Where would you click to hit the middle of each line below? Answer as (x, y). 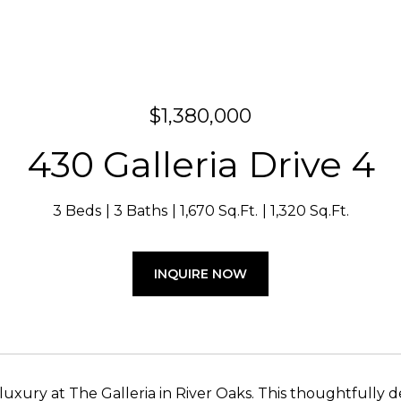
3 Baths (140, 211)
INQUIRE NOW (200, 274)
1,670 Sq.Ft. (218, 211)
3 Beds (77, 211)
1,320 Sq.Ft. (309, 211)
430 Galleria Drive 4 (200, 164)
